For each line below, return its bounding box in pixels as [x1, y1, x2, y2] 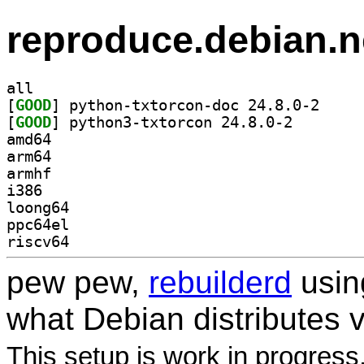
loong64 [6, 198, 69, 216]
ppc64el [6, 215, 69, 233]
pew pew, [6, 264, 149, 300]
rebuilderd [149, 264, 292, 300]
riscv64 [6, 232, 69, 250]
